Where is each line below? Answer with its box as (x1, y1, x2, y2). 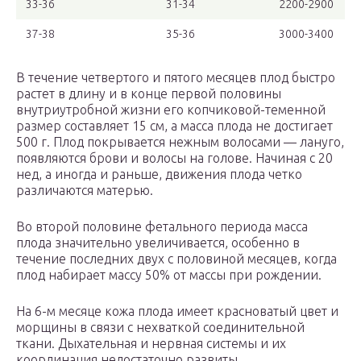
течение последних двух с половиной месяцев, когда (16, 251, 337, 267)
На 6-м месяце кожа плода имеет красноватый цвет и (16, 304, 338, 319)
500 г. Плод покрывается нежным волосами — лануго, (16, 135, 344, 150)
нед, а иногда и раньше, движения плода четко (16, 167, 302, 182)
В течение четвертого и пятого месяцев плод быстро (16, 70, 335, 85)
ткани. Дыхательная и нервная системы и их (16, 336, 286, 351)
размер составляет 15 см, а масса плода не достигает (16, 118, 333, 134)
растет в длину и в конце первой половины (16, 86, 281, 102)
